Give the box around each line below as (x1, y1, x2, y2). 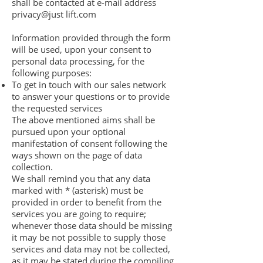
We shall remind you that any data (12, 173, 150, 184)
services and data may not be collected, (12, 243, 170, 255)
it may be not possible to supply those (12, 231, 166, 243)
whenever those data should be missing (12, 220, 172, 231)
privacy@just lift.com (12, 8, 96, 20)
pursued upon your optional (12, 126, 126, 137)
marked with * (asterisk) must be (12, 184, 143, 196)
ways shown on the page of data (12, 149, 142, 161)
